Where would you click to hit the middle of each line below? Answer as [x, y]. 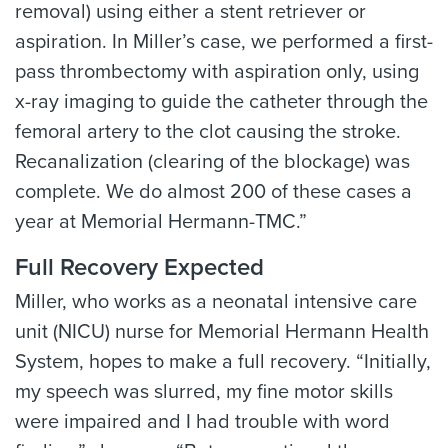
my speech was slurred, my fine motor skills [204, 392]
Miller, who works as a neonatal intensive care [216, 302]
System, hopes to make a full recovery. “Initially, [223, 362]
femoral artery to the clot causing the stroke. [208, 132]
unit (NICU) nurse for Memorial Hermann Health [222, 332]
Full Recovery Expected [139, 268]
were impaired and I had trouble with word [202, 422]
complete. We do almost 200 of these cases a [213, 192]
